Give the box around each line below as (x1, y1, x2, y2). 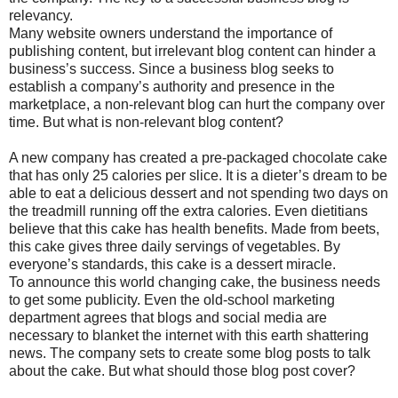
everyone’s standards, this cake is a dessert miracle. (9, 257, 336, 273)
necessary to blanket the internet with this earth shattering (9, 328, 369, 344)
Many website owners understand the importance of (9, 26, 332, 42)
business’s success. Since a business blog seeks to (9, 61, 334, 77)
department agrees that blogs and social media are (9, 310, 327, 326)
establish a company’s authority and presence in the (9, 79, 335, 95)
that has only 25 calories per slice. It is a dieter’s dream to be (9, 168, 387, 184)
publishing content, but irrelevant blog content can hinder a (9, 44, 376, 60)
